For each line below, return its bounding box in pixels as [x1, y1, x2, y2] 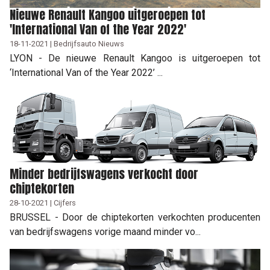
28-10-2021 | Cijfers [10, 198, 76, 207]
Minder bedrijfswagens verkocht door [10, 164, 198, 183]
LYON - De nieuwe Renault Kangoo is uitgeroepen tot [10, 52, 260, 64]
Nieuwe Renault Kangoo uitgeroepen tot [10, 5, 206, 24]
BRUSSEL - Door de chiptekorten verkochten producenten [10, 211, 260, 223]
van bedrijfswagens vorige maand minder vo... [10, 225, 201, 237]
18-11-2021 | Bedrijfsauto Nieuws [10, 39, 124, 48]
